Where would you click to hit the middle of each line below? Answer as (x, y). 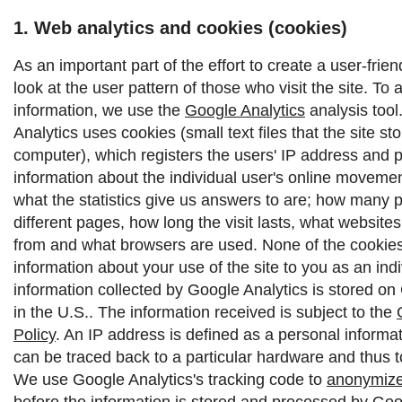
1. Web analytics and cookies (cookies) (180, 27)
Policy (35, 334)
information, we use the (99, 110)
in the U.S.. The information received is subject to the (205, 312)
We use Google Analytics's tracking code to (170, 379)
